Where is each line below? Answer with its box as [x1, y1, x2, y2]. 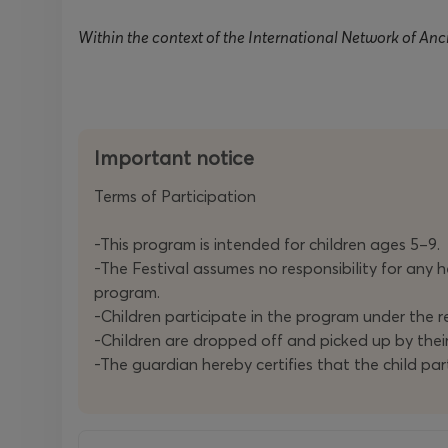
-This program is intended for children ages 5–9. [94, 234, 440, 254]
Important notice [94, 145, 254, 170]
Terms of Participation [94, 186, 256, 206]
